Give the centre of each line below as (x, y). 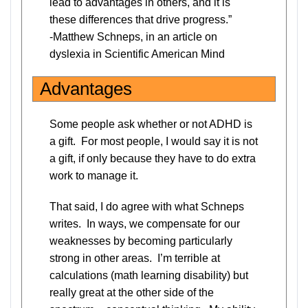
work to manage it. (94, 176)
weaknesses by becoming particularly (141, 241)
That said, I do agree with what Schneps (147, 207)
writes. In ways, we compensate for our (145, 224)
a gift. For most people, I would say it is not (154, 141)
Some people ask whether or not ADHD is (151, 124)
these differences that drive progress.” (141, 20)
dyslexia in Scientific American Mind (137, 54)
